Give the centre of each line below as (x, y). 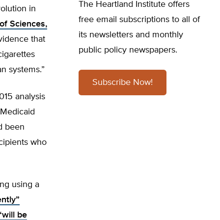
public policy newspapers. (128, 50)
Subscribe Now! (123, 82)
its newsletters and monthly (131, 35)
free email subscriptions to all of (139, 20)
